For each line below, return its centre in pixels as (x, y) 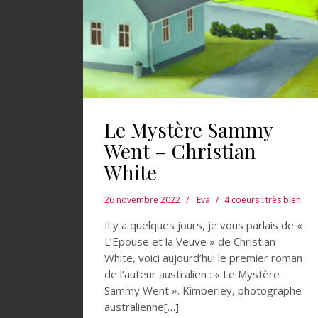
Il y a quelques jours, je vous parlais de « (203, 225)
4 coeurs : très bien (263, 200)
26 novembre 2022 (142, 200)
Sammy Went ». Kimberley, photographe (203, 291)
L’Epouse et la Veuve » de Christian (190, 242)
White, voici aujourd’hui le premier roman (203, 258)
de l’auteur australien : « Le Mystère (192, 274)
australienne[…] (142, 307)
